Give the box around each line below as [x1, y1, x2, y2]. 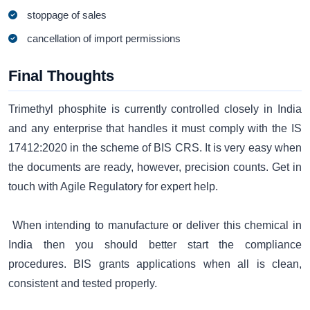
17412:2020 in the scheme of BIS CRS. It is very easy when [8, 141, 302, 154]
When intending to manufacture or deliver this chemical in [8, 219, 302, 231]
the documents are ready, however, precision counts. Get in [8, 161, 302, 173]
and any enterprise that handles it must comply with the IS [8, 122, 302, 134]
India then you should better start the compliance [8, 238, 302, 250]
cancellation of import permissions [27, 33, 181, 45]
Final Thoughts [8, 67, 114, 85]
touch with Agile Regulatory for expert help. [8, 180, 218, 192]
